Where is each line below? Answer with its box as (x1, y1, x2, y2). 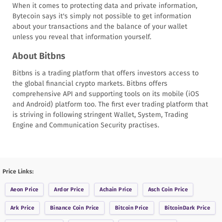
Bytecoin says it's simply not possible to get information (12, 11, 191, 20)
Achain (100, 186, 117, 193)
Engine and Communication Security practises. (12, 120, 159, 129)
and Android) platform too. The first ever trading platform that (12, 100, 208, 109)
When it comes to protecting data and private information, (12, 1, 197, 10)
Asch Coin (148, 186, 173, 193)
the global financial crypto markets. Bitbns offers (12, 79, 167, 88)
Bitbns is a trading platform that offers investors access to (12, 68, 199, 77)
